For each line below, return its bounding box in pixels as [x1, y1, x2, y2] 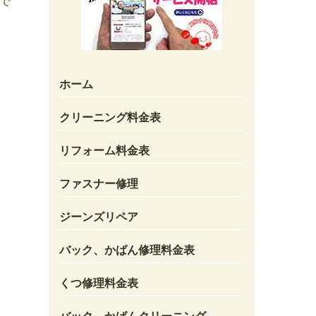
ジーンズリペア [59, 210, 138, 223]
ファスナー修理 [59, 177, 138, 190]
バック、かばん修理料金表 [59, 243, 195, 256]
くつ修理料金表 [59, 276, 138, 289]
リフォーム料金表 [59, 144, 150, 157]
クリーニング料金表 [59, 111, 161, 123]
